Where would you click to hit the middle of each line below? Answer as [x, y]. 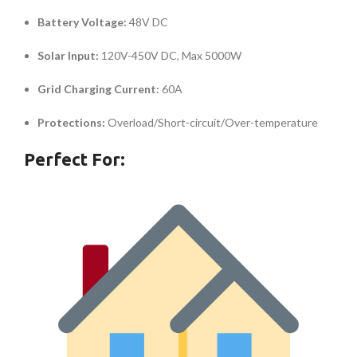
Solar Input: [68, 56]
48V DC [147, 22]
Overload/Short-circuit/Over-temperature [212, 123]
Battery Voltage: [82, 22]
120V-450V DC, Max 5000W [170, 56]
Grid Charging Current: [98, 89]
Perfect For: [75, 159]
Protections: [71, 123]
